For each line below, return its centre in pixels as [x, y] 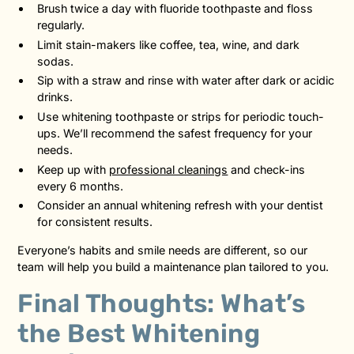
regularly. [61, 25]
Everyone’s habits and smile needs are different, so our [163, 250]
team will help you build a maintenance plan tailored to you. [173, 266]
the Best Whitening [139, 334]
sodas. [56, 61]
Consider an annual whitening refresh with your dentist [181, 205]
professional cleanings [169, 169]
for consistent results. [95, 222]
